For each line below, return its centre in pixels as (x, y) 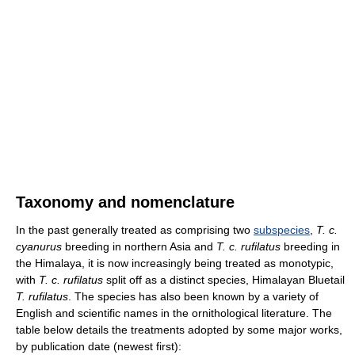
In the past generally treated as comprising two (135, 229)
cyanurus (39, 246)
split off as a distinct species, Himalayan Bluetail (224, 279)
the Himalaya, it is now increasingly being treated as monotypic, (175, 263)
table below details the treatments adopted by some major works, (179, 329)
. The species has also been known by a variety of (193, 296)
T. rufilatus (42, 296)
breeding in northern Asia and (139, 246)
